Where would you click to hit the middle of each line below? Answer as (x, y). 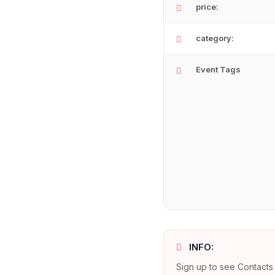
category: (215, 38)
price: (207, 7)
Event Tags (218, 70)
